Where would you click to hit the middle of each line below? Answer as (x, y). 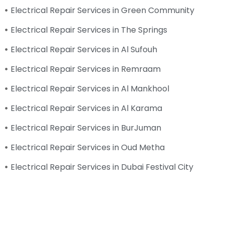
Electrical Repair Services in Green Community (103, 10)
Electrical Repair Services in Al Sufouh (84, 49)
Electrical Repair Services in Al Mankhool (90, 88)
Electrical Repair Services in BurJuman (86, 128)
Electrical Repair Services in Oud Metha (88, 147)
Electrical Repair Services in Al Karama (87, 108)
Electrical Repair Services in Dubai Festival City (102, 167)
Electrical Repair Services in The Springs (89, 30)
